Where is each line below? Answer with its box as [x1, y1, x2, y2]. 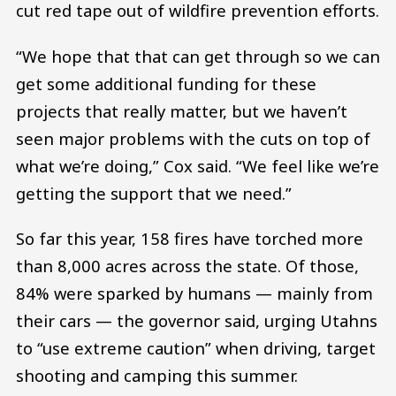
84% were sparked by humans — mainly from [16, 282, 373, 305]
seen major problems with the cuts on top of [16, 126, 370, 149]
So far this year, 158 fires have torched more [16, 227, 363, 250]
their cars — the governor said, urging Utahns [16, 309, 377, 332]
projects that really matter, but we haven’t [16, 99, 347, 122]
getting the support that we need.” [16, 181, 292, 204]
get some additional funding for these [16, 72, 316, 95]
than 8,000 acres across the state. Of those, [16, 255, 359, 278]
